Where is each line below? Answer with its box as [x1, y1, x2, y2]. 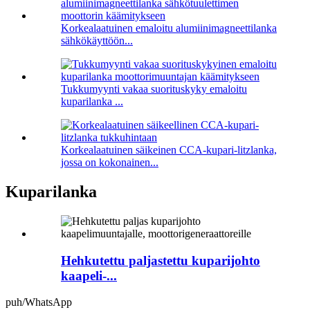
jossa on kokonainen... [61, 156, 158, 169]
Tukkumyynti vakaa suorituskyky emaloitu [61, 83, 247, 95]
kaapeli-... [61, 268, 117, 283]
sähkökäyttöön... [61, 35, 133, 47]
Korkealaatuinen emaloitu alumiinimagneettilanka [61, 22, 277, 35]
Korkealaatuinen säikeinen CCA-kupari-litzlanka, [61, 144, 277, 156]
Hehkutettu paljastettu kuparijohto [61, 253, 260, 268]
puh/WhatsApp [6, 296, 72, 309]
